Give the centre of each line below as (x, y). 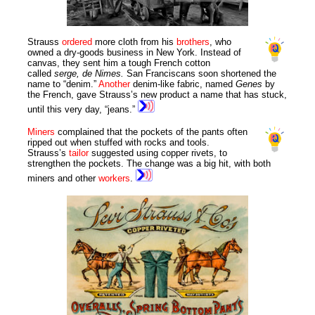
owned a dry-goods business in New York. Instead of (135, 53)
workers (115, 179)
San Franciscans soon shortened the (202, 74)
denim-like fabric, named (185, 84)
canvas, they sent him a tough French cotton (119, 63)
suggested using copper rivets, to (160, 153)
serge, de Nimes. (91, 74)
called (41, 74)
